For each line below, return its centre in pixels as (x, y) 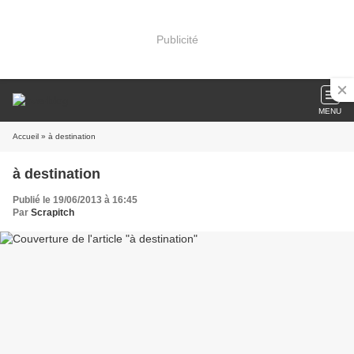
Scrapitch (53, 213)
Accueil (26, 136)
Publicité (177, 39)
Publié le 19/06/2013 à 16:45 (75, 200)
